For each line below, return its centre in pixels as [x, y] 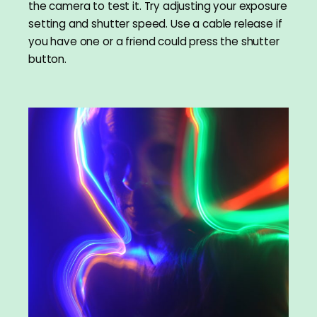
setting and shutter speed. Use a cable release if [155, 24]
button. [47, 59]
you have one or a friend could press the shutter [154, 42]
